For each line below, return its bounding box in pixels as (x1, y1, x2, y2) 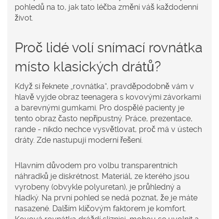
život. (15, 13, 33, 23)
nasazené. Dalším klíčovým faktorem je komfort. (15, 204, 186, 214)
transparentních (121, 161, 177, 171)
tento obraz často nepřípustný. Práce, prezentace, (15, 114, 193, 124)
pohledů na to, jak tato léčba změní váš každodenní (15, 2, 198, 12)
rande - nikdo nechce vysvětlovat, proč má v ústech (15, 125, 202, 134)
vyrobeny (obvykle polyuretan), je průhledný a (15, 182, 181, 192)
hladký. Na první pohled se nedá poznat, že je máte (15, 193, 197, 203)
